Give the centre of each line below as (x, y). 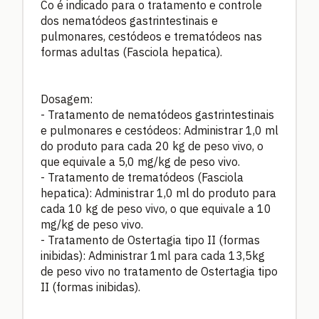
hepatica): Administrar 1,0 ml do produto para (158, 193)
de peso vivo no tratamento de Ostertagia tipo (159, 272)
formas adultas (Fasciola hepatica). (131, 52)
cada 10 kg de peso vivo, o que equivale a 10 (156, 209)
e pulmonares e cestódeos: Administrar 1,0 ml (159, 131)
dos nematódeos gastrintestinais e (129, 21)
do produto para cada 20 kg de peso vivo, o (152, 146)
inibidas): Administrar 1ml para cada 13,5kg (153, 256)
